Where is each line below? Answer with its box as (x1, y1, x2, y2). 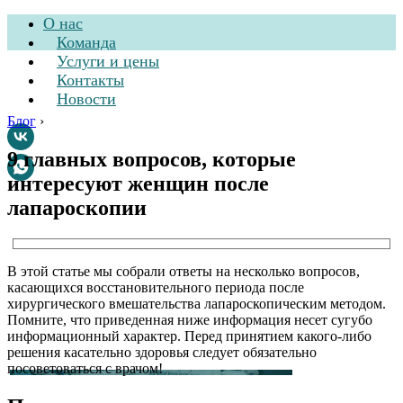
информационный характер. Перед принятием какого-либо (7, 327, 372, 344)
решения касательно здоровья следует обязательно (7, 344, 317, 360)
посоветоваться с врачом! (7, 360, 163, 376)
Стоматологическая (20, 183, 219, 205)
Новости (57, 90, 116, 108)
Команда (57, 33, 116, 51)
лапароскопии (7, 195, 147, 219)
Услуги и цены (57, 52, 159, 70)
